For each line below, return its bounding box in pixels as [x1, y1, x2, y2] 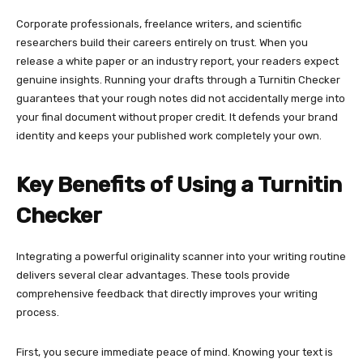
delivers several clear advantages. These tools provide [16, 268, 290, 281]
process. [16, 305, 59, 318]
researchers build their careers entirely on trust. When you [16, 36, 308, 49]
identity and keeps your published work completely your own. [16, 129, 322, 142]
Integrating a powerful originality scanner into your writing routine [16, 250, 346, 263]
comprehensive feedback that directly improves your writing [16, 287, 318, 300]
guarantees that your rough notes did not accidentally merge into [16, 92, 345, 105]
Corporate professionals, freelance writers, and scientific [16, 17, 301, 30]
